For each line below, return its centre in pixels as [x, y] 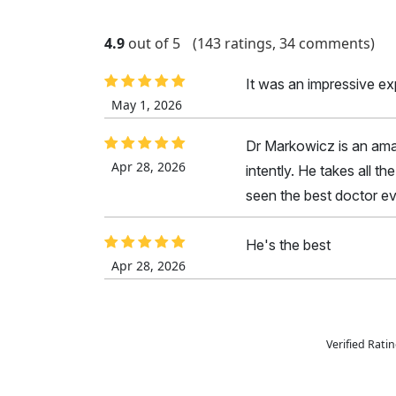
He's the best [288, 245]
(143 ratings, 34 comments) [284, 44]
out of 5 [154, 44]
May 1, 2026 [147, 105]
